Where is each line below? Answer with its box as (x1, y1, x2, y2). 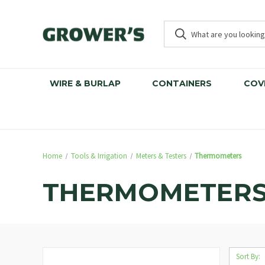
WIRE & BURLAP (49, 78, 121, 89)
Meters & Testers (135, 151, 186, 161)
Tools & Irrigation (70, 151, 127, 161)
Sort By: (235, 251, 260, 261)
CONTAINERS (152, 78, 212, 89)
